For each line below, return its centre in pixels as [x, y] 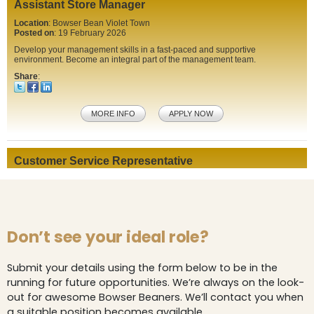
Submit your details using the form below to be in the [142, 267]
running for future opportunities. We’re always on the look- [156, 282]
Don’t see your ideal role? [108, 237]
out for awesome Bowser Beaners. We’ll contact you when [155, 297]
